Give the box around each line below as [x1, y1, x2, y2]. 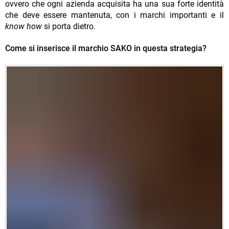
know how [5, 21, 42, 32]
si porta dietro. [42, 21, 96, 32]
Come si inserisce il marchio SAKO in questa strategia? [5, 43, 207, 54]
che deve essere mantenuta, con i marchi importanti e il [5, 10, 224, 20]
